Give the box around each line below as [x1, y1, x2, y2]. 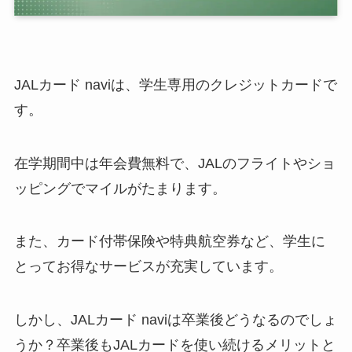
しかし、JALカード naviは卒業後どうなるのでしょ [13, 312, 337, 328]
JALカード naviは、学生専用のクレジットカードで [13, 76, 337, 93]
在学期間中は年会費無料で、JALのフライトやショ [13, 155, 335, 171]
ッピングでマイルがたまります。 [13, 180, 226, 196]
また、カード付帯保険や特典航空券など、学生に [13, 233, 325, 250]
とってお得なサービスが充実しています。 [13, 258, 283, 275]
